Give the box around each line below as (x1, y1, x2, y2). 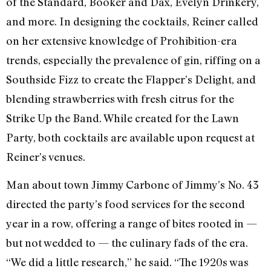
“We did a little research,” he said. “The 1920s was (6, 255, 249, 269)
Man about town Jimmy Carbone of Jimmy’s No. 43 (6, 178, 259, 192)
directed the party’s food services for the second (6, 197, 245, 211)
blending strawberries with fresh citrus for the (6, 91, 234, 105)
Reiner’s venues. (6, 149, 85, 163)
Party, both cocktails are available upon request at (6, 130, 255, 144)
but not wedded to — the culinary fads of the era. (6, 236, 248, 250)
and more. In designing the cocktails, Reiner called (6, 14, 258, 28)
